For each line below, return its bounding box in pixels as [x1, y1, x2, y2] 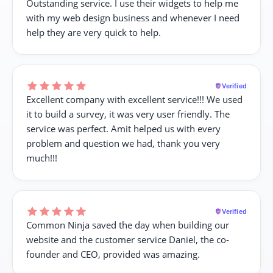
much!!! [26, 151, 57, 164]
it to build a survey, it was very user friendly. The [26, 107, 230, 120]
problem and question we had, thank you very [26, 136, 220, 149]
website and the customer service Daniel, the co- [26, 233, 229, 246]
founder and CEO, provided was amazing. [26, 247, 200, 260]
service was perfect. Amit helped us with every [26, 122, 221, 135]
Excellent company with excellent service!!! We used [26, 93, 243, 105]
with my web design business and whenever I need [26, 11, 239, 24]
